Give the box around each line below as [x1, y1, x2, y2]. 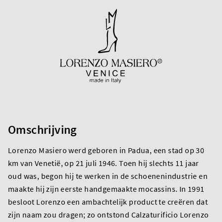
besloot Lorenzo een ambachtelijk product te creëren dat [8, 196, 208, 207]
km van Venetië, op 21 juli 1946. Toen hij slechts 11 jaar [8, 158, 199, 168]
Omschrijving [8, 121, 77, 137]
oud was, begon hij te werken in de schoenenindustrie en [8, 170, 208, 181]
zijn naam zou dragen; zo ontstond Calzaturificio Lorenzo [8, 209, 209, 220]
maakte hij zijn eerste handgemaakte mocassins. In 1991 [8, 183, 205, 194]
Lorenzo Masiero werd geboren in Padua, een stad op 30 [8, 145, 205, 155]
